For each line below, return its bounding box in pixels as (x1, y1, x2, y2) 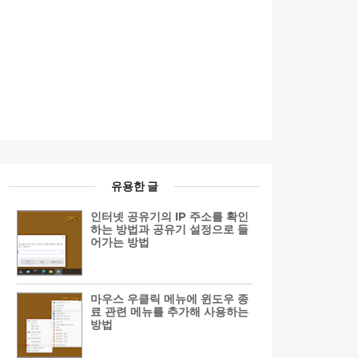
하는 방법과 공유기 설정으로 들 (90, 221, 249, 237)
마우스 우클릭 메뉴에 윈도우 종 (90, 291, 249, 306)
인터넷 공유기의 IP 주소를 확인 (90, 209, 249, 224)
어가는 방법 (90, 234, 149, 249)
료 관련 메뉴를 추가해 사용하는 (90, 304, 249, 319)
